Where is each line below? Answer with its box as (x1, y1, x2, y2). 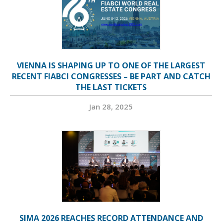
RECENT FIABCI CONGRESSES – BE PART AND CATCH (11, 71, 211, 82)
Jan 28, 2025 (89, 102, 133, 112)
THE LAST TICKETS (75, 82, 147, 93)
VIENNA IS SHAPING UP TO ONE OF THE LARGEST (17, 60, 205, 71)
